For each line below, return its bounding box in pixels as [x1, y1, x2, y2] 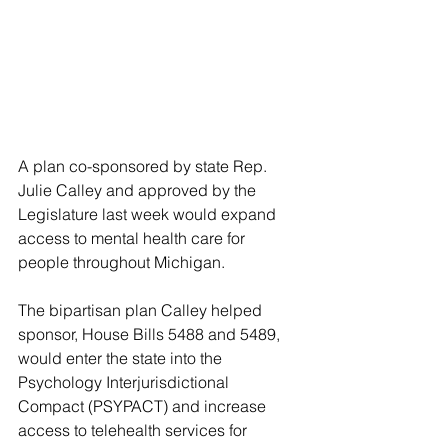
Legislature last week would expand [18, 203, 280, 224]
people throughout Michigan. [18, 251, 225, 272]
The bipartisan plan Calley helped [18, 299, 266, 320]
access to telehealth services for [18, 419, 251, 440]
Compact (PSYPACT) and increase [18, 395, 270, 416]
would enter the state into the [18, 347, 226, 368]
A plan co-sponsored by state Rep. [18, 155, 271, 176]
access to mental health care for [18, 227, 249, 248]
